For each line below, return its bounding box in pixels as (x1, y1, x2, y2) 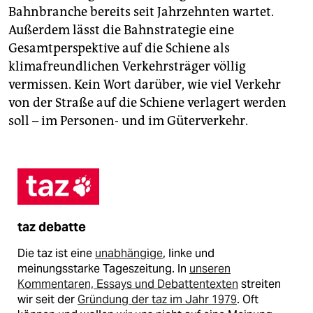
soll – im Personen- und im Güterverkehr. (8, 113, 248, 129)
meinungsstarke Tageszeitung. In (17, 261, 189, 277)
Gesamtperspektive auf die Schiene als (8, 41, 230, 57)
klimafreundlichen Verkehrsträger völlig (8, 59, 246, 75)
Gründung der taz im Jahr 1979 (78, 292, 237, 307)
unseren (189, 261, 231, 277)
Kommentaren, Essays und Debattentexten (17, 277, 238, 292)
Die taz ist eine (17, 246, 95, 261)
